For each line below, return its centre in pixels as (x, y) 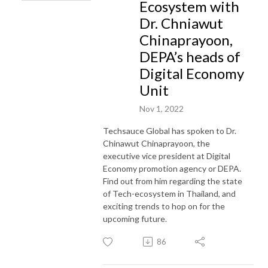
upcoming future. (135, 218)
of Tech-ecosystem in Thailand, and (169, 193)
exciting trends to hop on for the (164, 206)
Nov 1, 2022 (162, 108)
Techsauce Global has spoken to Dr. (170, 130)
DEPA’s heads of (190, 56)
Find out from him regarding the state (173, 181)
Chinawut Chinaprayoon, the (156, 143)
